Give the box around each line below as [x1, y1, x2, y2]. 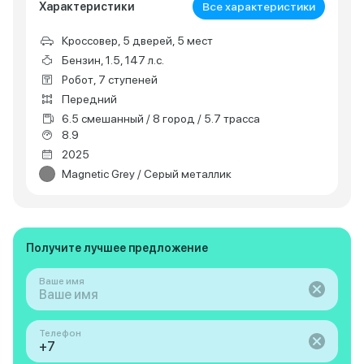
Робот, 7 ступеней [62, 73, 158, 86]
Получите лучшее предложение [26, 241, 208, 254]
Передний [62, 93, 117, 106]
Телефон [39, 327, 81, 339]
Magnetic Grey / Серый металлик [62, 167, 232, 180]
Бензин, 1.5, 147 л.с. [62, 54, 164, 67]
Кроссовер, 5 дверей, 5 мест [62, 34, 213, 47]
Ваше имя [39, 275, 84, 287]
